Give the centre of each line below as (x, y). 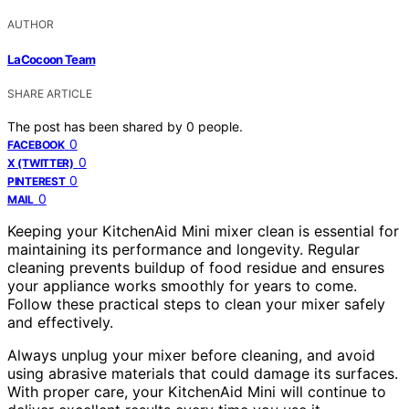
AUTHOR (31, 25)
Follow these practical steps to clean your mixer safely (196, 304)
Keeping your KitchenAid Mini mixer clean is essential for (203, 231)
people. (220, 126)
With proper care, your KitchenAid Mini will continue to (197, 391)
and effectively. (60, 322)
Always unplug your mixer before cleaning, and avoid (191, 355)
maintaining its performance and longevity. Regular (184, 249)
